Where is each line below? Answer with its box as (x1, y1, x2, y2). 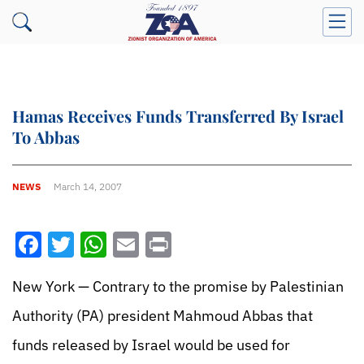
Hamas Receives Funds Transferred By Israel (12, 105, 344, 127)
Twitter (74, 227, 157, 262)
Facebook (41, 227, 155, 262)
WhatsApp (106, 227, 228, 262)
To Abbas (12, 126, 80, 148)
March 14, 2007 (54, 180, 122, 193)
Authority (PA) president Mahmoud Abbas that (12, 306, 313, 325)
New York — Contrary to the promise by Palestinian (12, 277, 344, 296)
